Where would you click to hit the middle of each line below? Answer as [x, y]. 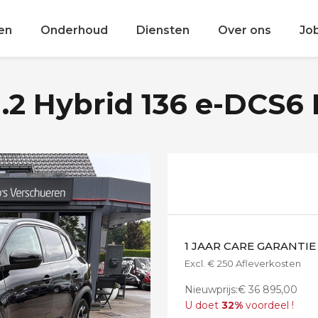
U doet [203, 305]
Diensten [163, 30]
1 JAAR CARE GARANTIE [250, 246]
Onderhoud [74, 30]
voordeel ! [268, 305]
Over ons [244, 30]
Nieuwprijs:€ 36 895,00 [241, 290]
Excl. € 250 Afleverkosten [243, 263]
